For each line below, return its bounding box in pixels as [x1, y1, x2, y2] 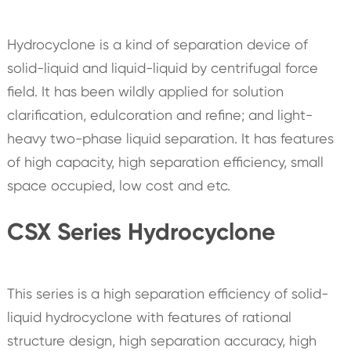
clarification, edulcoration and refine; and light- [6, 107, 313, 124]
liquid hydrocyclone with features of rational [6, 309, 291, 326]
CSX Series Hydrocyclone [6, 218, 275, 247]
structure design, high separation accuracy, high [6, 332, 317, 349]
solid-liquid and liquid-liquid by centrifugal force [6, 60, 318, 77]
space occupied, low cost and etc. [6, 177, 230, 194]
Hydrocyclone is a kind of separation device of [6, 36, 308, 53]
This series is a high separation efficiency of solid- [6, 285, 328, 302]
